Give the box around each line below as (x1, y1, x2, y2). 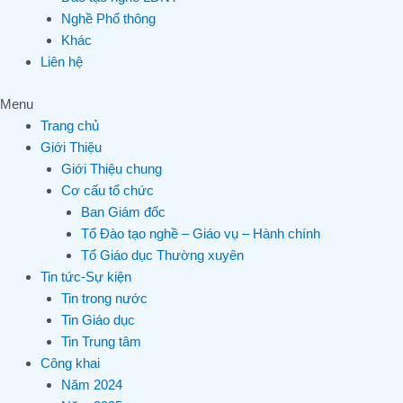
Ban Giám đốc (81, 203, 166, 219)
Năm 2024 (60, 376, 122, 392)
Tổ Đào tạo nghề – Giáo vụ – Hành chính (81, 225, 320, 241)
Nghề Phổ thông (60, 11, 156, 27)
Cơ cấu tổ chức (60, 182, 154, 198)
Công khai (40, 354, 100, 371)
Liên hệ (40, 54, 83, 70)
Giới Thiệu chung (60, 160, 162, 176)
